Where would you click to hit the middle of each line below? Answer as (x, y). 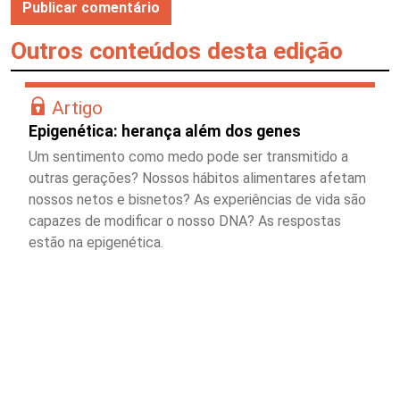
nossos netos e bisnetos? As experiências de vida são (197, 199)
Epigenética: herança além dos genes (165, 131)
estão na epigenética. (96, 242)
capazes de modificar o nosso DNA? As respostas (185, 221)
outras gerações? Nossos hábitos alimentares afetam (197, 178)
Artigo (77, 107)
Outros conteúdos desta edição (177, 50)
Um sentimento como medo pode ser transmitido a (188, 156)
